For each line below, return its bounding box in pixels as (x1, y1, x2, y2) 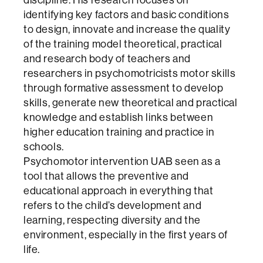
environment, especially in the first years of (23, 227, 228, 241)
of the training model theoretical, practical (23, 36, 222, 50)
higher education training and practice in (23, 124, 215, 139)
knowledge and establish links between (23, 110, 214, 124)
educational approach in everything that (23, 183, 214, 197)
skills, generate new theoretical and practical (23, 95, 238, 109)
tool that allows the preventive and (23, 168, 190, 183)
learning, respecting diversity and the (23, 213, 201, 227)
